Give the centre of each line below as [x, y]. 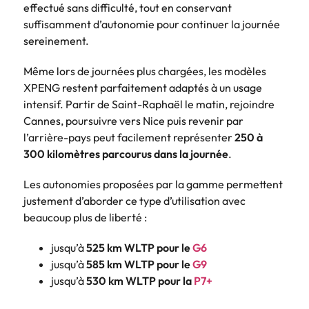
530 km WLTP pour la [140, 280]
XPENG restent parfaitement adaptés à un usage [143, 87]
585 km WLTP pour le [139, 264]
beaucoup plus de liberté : [85, 217]
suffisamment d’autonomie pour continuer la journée [152, 24]
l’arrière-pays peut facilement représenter [129, 137]
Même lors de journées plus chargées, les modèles [145, 71]
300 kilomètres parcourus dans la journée [126, 153]
